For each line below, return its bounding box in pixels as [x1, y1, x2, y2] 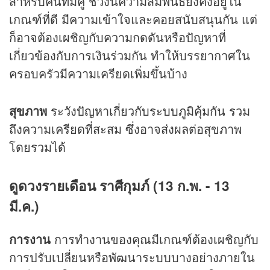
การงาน [9, 230, 54, 248]
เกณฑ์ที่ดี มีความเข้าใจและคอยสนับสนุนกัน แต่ [9, 10, 257, 28]
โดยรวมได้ [9, 138, 66, 156]
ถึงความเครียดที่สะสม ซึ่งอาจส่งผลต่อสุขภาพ [9, 120, 242, 138]
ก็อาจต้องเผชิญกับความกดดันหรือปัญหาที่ [9, 28, 226, 46]
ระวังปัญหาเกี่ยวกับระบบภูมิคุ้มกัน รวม [51, 102, 250, 120]
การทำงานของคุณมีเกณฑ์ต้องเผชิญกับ [54, 230, 259, 248]
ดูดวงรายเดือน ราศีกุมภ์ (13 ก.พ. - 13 [9, 176, 230, 196]
